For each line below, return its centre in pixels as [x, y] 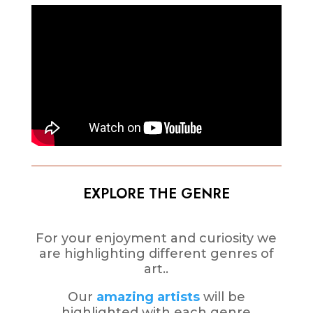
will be [222, 297]
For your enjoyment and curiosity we [156, 239]
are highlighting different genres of [156, 254]
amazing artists [148, 297]
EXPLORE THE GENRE [156, 194]
